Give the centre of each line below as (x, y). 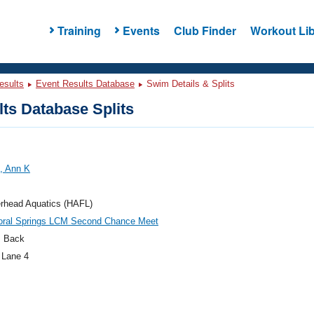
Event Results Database (85, 84)
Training (79, 30)
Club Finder (205, 30)
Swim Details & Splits (189, 84)
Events (141, 30)
